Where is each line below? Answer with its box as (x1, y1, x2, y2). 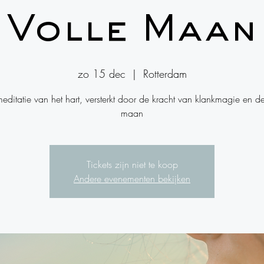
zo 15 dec (77, 67, 126, 81)
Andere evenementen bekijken (74, 172, 190, 185)
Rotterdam (143, 67, 187, 81)
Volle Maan (6, 14, 258, 49)
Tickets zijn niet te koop (86, 158, 178, 171)
